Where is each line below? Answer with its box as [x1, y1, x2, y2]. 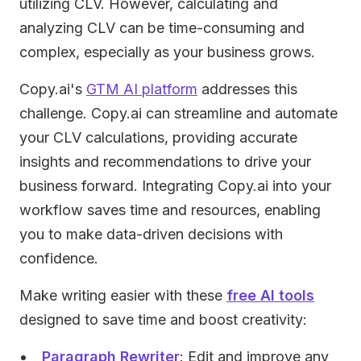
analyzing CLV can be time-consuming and [19, 19, 305, 36]
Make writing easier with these [19, 287, 226, 304]
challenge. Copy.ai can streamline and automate [19, 105, 338, 122]
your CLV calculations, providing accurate [19, 129, 297, 146]
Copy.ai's [19, 81, 86, 98]
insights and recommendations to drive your [19, 153, 311, 170]
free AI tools [226, 287, 314, 304]
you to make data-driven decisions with [19, 226, 283, 243]
